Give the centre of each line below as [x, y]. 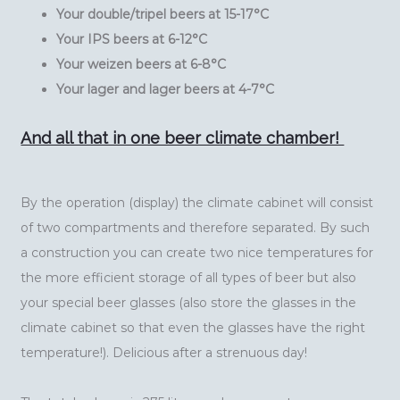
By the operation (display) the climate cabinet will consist [197, 203]
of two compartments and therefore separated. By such [196, 228]
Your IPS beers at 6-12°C [132, 40]
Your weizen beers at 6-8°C [142, 65]
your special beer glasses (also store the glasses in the [189, 303]
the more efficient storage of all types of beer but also [189, 278]
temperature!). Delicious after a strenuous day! [164, 353]
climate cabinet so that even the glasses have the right [193, 328]
